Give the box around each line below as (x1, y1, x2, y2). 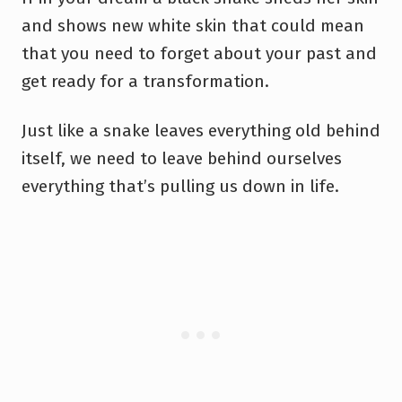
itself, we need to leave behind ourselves (22, 147, 342, 169)
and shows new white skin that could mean (22, 14, 364, 36)
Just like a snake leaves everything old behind (22, 119, 380, 141)
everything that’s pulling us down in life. (22, 175, 339, 197)
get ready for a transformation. (22, 70, 269, 92)
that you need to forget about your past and (22, 42, 377, 64)
